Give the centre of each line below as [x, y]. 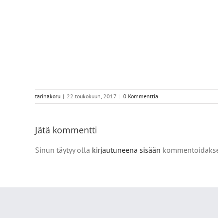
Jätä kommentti [66, 130]
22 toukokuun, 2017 [92, 96]
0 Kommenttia [141, 96]
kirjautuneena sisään [126, 150]
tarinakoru [48, 96]
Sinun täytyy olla [64, 150]
